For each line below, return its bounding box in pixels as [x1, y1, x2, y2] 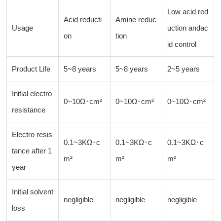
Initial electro [12, 89, 52, 98]
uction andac [167, 23, 209, 32]
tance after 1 [12, 146, 52, 155]
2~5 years [167, 64, 200, 73]
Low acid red [167, 7, 209, 16]
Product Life [12, 64, 51, 73]
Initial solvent [12, 187, 54, 196]
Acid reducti [64, 15, 102, 24]
